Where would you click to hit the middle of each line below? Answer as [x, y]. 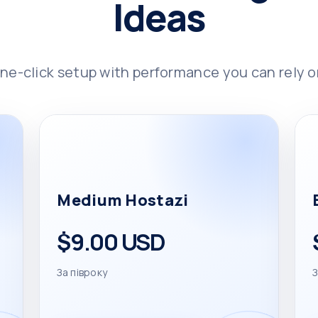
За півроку [82, 272]
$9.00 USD [111, 242]
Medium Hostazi [123, 200]
